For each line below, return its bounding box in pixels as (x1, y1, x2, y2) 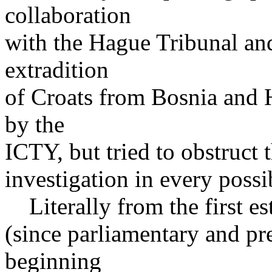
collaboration (5, 2, 131, 28)
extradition (5, 56, 109, 83)
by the (5, 111, 64, 137)
